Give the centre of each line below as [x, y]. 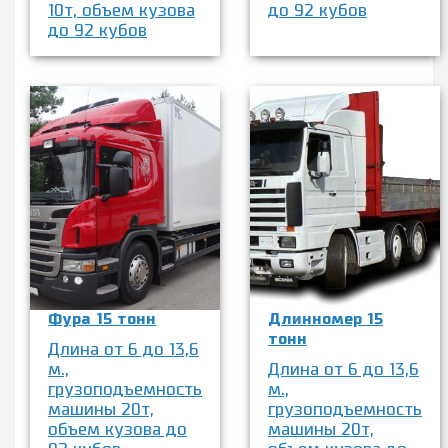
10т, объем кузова [121, 11]
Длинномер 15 [325, 320]
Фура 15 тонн [102, 320]
